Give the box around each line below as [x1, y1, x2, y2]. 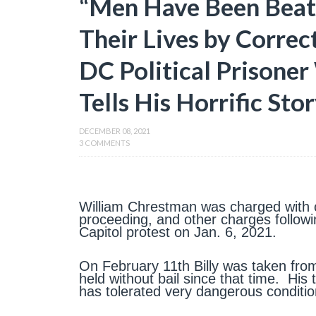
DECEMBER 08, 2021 [79, 126, 150, 135]
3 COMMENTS [79, 138, 130, 147]
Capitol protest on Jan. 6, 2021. [79, 224, 276, 240]
